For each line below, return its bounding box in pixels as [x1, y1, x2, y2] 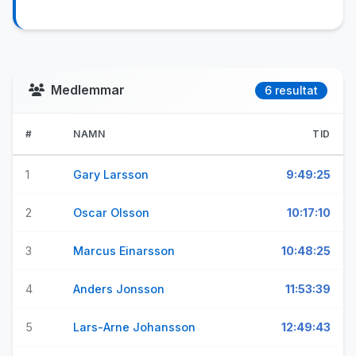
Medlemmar [51, 82, 125, 98]
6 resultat [265, 83, 318, 97]
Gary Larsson [73, 168, 149, 181]
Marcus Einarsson [73, 244, 175, 257]
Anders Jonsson [73, 282, 164, 296]
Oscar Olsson [73, 206, 149, 219]
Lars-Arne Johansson [73, 320, 195, 334]
